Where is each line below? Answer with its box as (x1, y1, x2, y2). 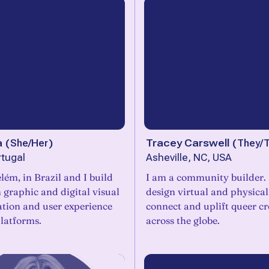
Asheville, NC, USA (146, 152, 232, 163)
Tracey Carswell (146, 137, 229, 149)
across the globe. (146, 214, 220, 226)
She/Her (10, 137, 48, 149)
